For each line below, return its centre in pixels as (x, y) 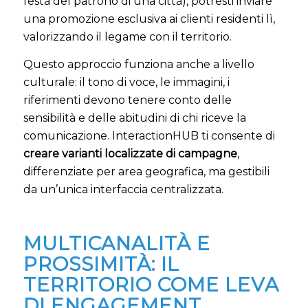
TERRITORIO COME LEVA (151, 284)
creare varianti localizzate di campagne (130, 153)
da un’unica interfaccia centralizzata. (123, 189)
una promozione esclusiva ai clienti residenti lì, (149, 19)
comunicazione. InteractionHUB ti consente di (149, 135)
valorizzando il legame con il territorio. (127, 36)
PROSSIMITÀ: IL (101, 264)
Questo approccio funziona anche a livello (139, 64)
